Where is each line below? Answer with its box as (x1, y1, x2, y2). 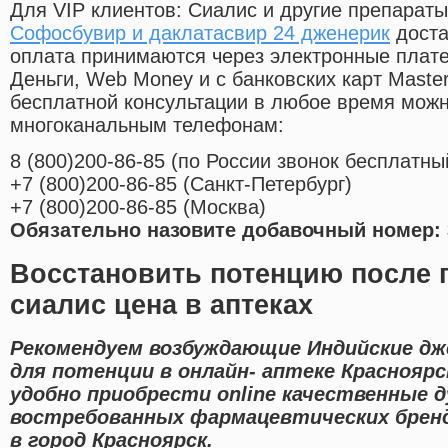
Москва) (190, 196, 266, 219)
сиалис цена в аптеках (10, 289, 313, 320)
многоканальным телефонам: (10, 114, 284, 137)
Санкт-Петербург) (190, 173, 352, 196)
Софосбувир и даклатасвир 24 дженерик (10, 22, 390, 45)
